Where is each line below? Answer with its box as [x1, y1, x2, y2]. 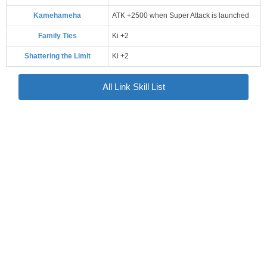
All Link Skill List [102, 82, 165, 92]
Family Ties [38, 31, 77, 40]
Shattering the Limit [24, 51, 91, 60]
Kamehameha [33, 11, 81, 20]
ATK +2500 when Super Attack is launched [112, 11, 249, 20]
